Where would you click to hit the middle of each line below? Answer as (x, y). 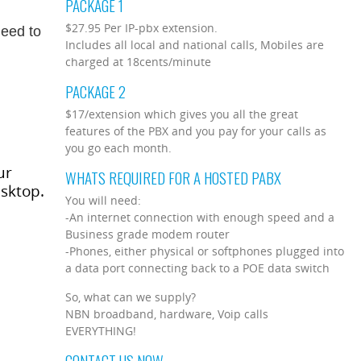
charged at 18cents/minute (139, 61)
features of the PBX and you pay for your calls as (196, 131)
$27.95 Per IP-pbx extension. (142, 27)
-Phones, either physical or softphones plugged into (205, 251)
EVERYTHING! (101, 330)
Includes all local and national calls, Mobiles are (195, 44)
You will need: (104, 200)
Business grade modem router (148, 234)
